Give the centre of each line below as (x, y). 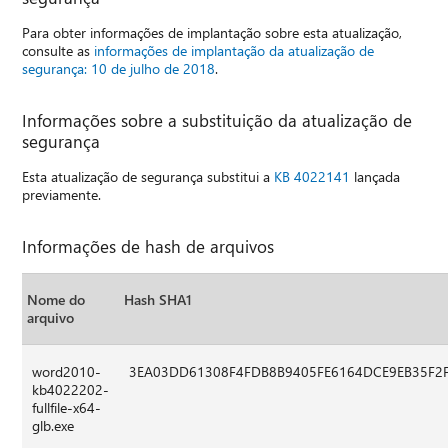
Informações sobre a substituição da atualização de (217, 119)
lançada (375, 176)
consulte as (58, 50)
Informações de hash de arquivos (148, 245)
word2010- (67, 371)
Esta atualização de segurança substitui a (148, 176)
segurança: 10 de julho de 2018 (119, 68)
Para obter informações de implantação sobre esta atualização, (212, 32)
